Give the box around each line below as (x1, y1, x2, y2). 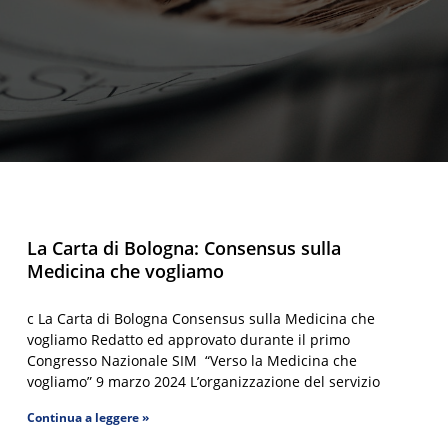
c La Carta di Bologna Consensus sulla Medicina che (27, 309, 376, 328)
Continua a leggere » (27, 409, 150, 426)
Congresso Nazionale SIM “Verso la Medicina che (27, 351, 358, 370)
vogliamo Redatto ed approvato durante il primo (27, 330, 351, 349)
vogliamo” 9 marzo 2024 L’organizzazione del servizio (27, 372, 381, 391)
